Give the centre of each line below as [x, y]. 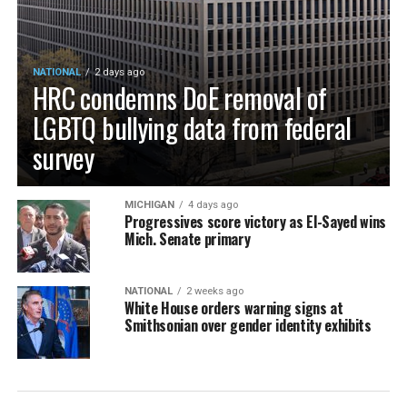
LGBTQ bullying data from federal [192, 127]
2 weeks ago [214, 291]
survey [63, 157]
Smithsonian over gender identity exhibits [248, 325]
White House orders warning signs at [233, 308]
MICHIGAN [149, 204]
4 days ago [213, 204]
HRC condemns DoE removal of [179, 97]
